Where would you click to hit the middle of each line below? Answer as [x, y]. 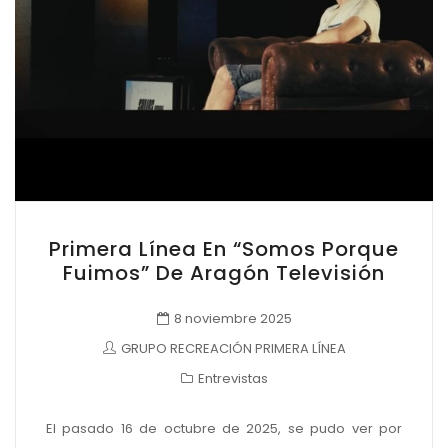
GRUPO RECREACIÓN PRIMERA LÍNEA [233, 349]
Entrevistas [232, 379]
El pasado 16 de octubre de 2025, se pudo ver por [224, 428]
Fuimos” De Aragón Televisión [224, 272]
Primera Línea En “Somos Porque [224, 248]
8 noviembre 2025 [232, 319]
